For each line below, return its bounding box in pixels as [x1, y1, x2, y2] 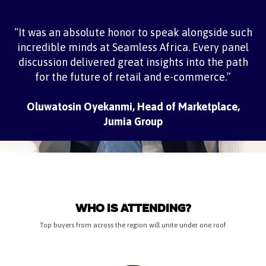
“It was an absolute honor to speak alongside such [14, 26, 252, 39]
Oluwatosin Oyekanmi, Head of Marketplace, [26, 100, 240, 113]
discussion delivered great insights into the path [18, 55, 248, 68]
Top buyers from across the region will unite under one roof [40, 220, 226, 229]
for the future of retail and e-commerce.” [35, 70, 231, 83]
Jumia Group [103, 115, 163, 128]
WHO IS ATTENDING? [75, 202, 191, 214]
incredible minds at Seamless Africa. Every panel [17, 40, 249, 53]
